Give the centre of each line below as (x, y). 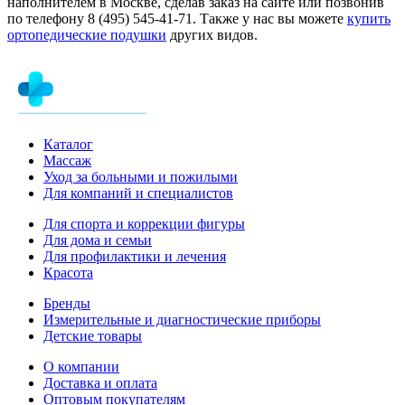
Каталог (68, 144)
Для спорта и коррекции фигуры (144, 223)
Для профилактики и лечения (135, 256)
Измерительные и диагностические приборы (182, 319)
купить (369, 18)
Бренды (67, 303)
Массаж (67, 160)
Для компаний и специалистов (138, 193)
